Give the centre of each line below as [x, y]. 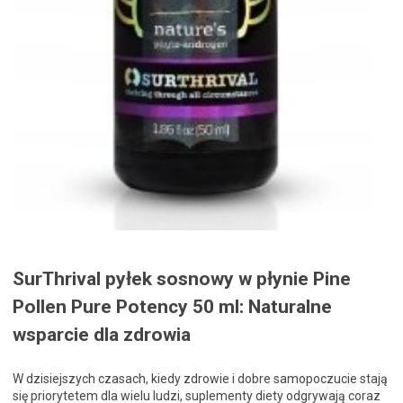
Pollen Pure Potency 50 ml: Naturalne [172, 307]
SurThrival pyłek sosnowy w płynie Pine [182, 279]
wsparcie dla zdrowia [102, 335]
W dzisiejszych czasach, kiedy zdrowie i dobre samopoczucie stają [200, 379]
